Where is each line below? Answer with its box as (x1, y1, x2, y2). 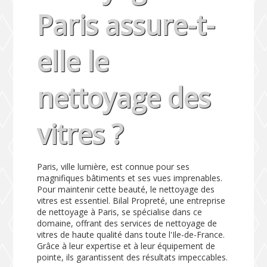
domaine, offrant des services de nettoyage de (37, 217, 218, 229)
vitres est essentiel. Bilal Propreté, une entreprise (37, 194, 226, 206)
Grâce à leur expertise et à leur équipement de (37, 240, 216, 252)
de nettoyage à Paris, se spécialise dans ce (37, 206, 203, 218)
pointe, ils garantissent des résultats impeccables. (37, 251, 228, 263)
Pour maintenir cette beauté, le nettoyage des (37, 183, 215, 195)
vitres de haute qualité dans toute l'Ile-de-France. (37, 228, 225, 240)
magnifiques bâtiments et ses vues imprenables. (37, 172, 223, 184)
